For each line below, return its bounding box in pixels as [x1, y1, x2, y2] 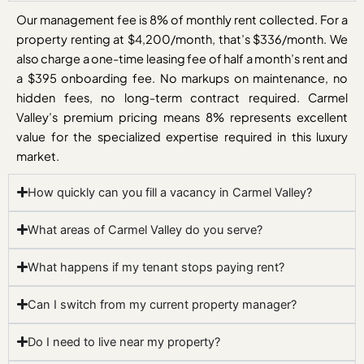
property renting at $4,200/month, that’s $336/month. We [16, 31, 348, 46]
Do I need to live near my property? [28, 334, 221, 349]
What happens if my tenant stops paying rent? [28, 259, 285, 275]
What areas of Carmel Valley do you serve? [28, 222, 263, 237]
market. [16, 148, 59, 163]
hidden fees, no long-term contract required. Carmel [16, 89, 348, 105]
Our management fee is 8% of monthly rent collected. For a [16, 11, 348, 27]
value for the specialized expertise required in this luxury [16, 128, 348, 144]
